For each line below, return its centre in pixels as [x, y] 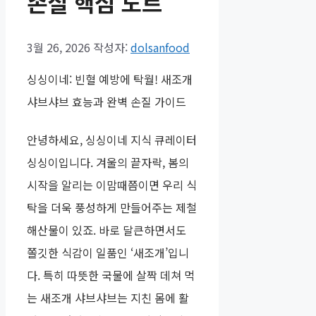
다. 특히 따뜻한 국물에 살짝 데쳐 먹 [111, 275]
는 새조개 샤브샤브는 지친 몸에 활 [108, 298]
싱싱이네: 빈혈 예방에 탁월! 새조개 [110, 79]
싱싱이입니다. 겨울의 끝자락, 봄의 [108, 163]
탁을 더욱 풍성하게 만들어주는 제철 [112, 208]
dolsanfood [160, 48]
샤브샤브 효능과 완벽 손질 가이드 [107, 102]
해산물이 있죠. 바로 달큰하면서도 [107, 230]
